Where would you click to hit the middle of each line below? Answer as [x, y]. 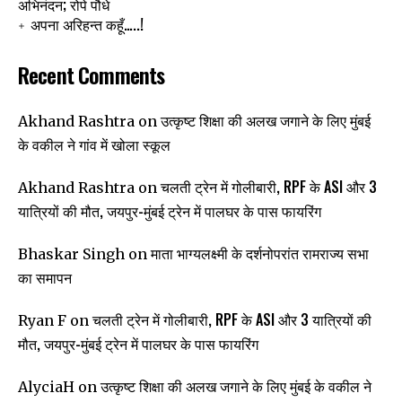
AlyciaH [46, 387]
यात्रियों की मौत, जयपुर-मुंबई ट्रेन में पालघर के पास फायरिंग [170, 211]
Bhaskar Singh [71, 254]
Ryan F [42, 321]
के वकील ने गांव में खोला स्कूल [94, 145]
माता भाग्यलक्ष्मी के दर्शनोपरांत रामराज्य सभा [260, 253]
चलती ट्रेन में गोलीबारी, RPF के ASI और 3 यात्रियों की [232, 320]
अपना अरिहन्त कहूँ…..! [87, 25]
